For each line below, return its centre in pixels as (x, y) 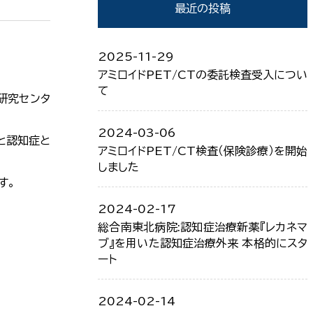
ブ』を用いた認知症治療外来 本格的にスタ (203, 243)
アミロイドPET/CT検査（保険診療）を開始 (203, 151)
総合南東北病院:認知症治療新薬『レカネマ (203, 227)
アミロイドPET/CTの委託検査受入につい (203, 75)
